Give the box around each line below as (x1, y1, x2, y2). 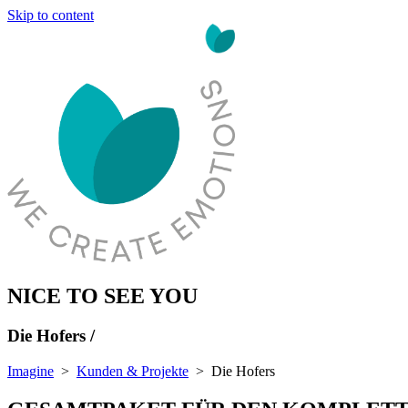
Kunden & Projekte (76, 363, 189, 380)
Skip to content (7, 7, 94, 23)
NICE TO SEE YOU (7, 283, 198, 308)
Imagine (7, 363, 54, 380)
